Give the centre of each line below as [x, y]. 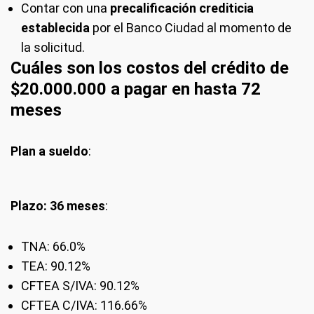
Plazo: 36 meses [58, 205]
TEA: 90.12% [56, 266]
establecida [55, 27]
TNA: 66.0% [53, 246]
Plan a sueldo [49, 151]
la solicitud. [53, 47]
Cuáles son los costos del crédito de [150, 68]
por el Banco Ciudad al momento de [191, 27]
